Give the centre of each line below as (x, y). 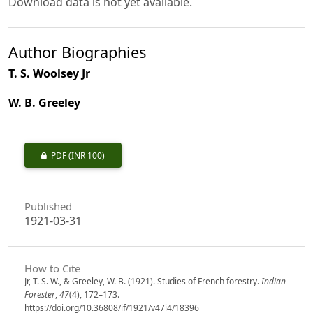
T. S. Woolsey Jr (49, 74)
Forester (39, 294)
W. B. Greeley (44, 103)
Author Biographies (77, 52)
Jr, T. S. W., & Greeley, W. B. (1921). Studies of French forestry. (143, 281)
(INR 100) (86, 156)
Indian (273, 281)
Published (48, 206)
